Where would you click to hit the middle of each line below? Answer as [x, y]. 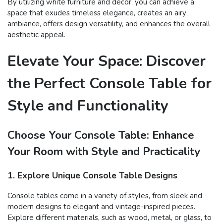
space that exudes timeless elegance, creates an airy [97, 13]
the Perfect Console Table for [110, 83]
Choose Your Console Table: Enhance [101, 135]
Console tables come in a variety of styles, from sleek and [105, 196]
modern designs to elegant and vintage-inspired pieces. [101, 207]
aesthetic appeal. [36, 34]
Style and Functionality [88, 106]
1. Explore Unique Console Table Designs [92, 175]
